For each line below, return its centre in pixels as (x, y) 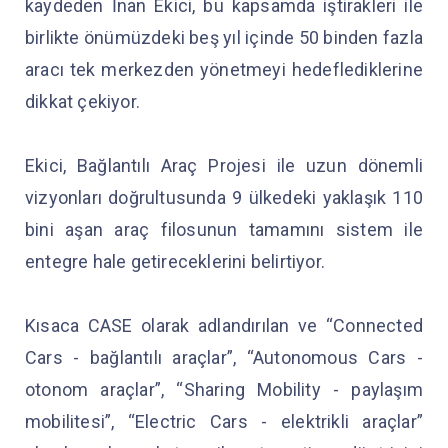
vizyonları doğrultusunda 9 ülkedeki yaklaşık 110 (224, 197)
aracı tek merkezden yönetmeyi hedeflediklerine (224, 69)
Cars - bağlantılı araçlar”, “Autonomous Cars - (224, 357)
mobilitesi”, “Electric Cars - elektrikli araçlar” (224, 421)
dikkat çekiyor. (85, 101)
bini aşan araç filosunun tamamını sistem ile (224, 229)
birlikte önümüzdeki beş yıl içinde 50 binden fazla (224, 37)
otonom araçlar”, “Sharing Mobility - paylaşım (224, 389)
